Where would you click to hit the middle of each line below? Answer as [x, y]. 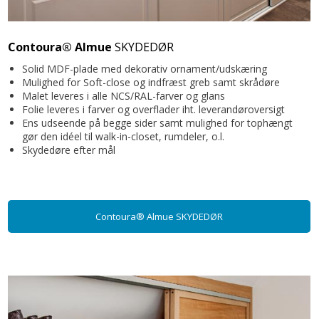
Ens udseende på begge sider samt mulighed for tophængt [158, 123]
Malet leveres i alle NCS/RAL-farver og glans [124, 96]
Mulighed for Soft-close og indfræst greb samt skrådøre [151, 83]
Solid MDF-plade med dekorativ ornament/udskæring [145, 69]
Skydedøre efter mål [69, 150]
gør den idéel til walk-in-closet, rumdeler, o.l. [124, 137]
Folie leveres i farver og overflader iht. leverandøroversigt [154, 110]
